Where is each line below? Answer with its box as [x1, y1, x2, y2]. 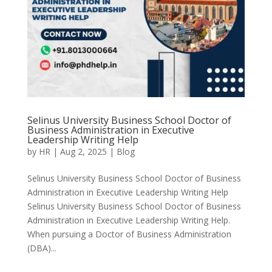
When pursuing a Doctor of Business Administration [27, 228, 231, 240]
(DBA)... [27, 242, 56, 254]
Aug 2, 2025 [59, 146, 107, 158]
